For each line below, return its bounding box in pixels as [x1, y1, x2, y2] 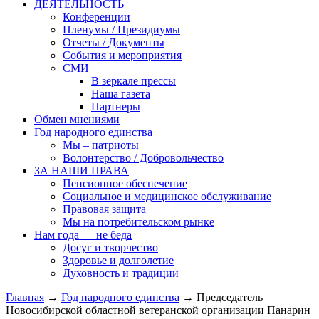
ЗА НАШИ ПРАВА [34, 164, 129, 177]
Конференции [63, 10, 130, 23]
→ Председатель [179, 291, 263, 303]
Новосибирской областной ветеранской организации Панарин [6, 303, 310, 316]
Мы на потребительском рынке [63, 215, 214, 228]
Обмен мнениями [34, 113, 120, 125]
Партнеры [91, 100, 140, 113]
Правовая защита [63, 202, 146, 215]
